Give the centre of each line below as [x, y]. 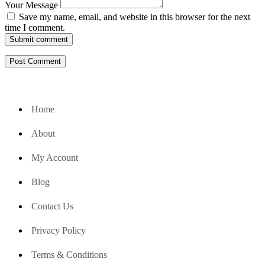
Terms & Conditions [69, 254]
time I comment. [35, 27]
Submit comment [39, 39]
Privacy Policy [59, 230]
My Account [55, 157]
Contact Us [52, 206]
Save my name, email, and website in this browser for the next [135, 17]
